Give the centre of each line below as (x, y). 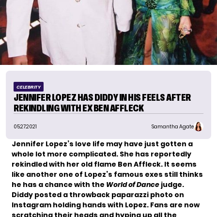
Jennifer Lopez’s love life (58, 144)
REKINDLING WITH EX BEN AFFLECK (78, 108)
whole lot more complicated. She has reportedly (101, 154)
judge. (172, 185)
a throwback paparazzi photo (118, 195)
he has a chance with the (59, 185)
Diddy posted (37, 195)
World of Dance (133, 185)
